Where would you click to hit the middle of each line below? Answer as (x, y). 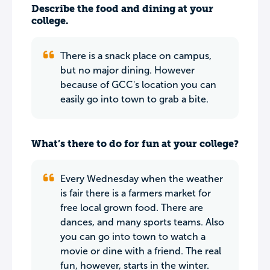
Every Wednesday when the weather (142, 179)
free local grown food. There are (132, 208)
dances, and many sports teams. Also (142, 222)
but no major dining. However (127, 70)
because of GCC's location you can (138, 85)
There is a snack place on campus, (136, 56)
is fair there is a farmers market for (136, 193)
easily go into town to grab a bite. (134, 99)
